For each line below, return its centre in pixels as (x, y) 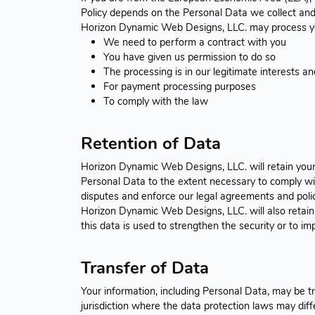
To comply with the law (156, 101)
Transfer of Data (145, 268)
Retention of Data (151, 143)
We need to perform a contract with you (195, 42)
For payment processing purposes (180, 86)
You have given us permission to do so (189, 57)
